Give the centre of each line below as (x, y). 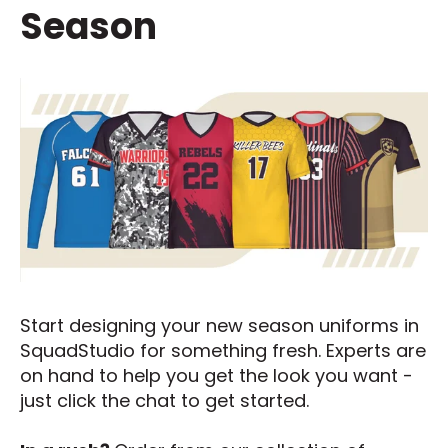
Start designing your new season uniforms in (219, 325)
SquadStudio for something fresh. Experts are (223, 350)
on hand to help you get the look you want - (216, 375)
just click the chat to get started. (164, 400)
